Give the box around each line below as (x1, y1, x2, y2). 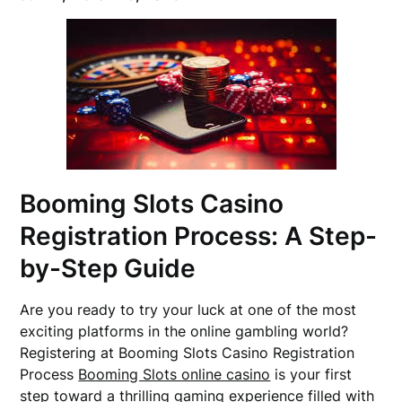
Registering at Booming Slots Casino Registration (20, 344, 355, 362)
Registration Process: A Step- (20, 221, 378, 251)
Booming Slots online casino (78, 365, 271, 383)
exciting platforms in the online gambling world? (20, 322, 349, 340)
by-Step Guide (20, 253, 197, 284)
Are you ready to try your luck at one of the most (20, 301, 357, 319)
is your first (270, 365, 353, 383)
